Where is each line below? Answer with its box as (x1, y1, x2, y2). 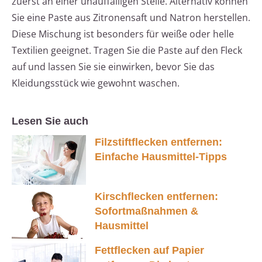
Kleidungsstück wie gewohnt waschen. (12, 77, 180, 90)
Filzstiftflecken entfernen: (95, 136, 222, 149)
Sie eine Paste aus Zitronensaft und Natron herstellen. (12, 11, 250, 25)
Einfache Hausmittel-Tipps (95, 151, 227, 163)
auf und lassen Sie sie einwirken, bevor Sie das (12, 60, 215, 74)
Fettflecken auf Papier (95, 244, 204, 257)
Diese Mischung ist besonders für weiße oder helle (12, 27, 234, 41)
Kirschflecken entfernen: (95, 190, 218, 202)
